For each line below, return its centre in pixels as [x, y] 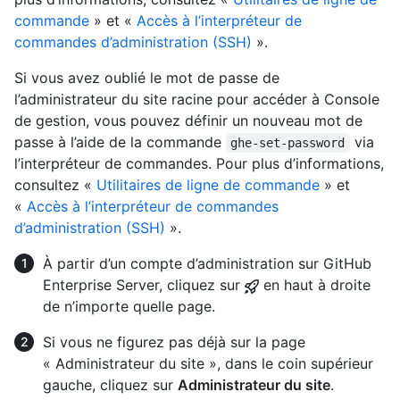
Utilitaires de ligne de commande [208, 184]
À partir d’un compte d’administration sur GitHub [207, 263]
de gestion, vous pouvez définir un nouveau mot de [188, 120]
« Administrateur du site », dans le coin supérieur [208, 363]
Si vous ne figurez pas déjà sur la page [174, 342]
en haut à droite [315, 284]
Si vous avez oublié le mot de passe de [147, 77]
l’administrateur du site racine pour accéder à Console [197, 99]
